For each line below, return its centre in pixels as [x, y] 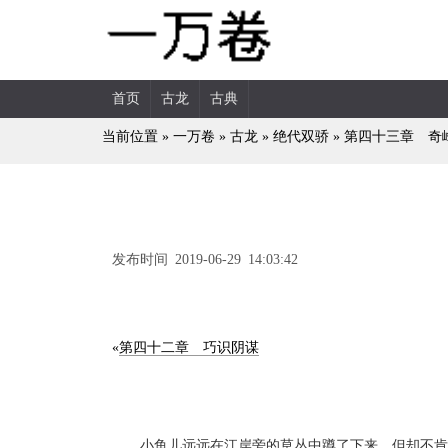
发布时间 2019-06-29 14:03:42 [205, 259]
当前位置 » [137, 136]
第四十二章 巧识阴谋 [189, 347]
